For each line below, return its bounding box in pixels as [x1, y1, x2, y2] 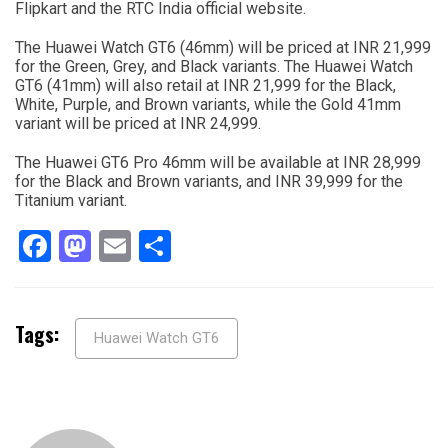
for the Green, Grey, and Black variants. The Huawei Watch [15, 57, 413, 77]
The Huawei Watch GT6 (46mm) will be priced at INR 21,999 [15, 38, 431, 58]
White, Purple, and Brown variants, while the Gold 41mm [15, 95, 401, 115]
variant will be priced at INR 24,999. [15, 114, 261, 134]
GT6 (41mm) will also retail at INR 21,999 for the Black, [15, 76, 396, 96]
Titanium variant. [15, 191, 127, 211]
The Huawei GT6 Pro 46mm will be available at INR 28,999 [15, 153, 421, 173]
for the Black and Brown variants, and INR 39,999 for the [15, 172, 403, 192]
